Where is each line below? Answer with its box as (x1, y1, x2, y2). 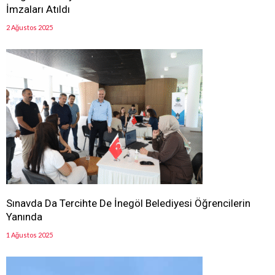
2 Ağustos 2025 (6, 23, 53, 32)
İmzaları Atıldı (6, 3, 70, 16)
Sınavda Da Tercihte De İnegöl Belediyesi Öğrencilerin (6, 197, 250, 210)
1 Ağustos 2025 (6, 231, 53, 239)
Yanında (6, 211, 42, 223)
